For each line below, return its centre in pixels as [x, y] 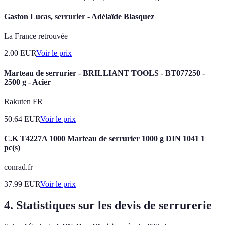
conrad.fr [18, 167]
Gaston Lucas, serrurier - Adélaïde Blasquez [79, 17]
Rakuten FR [23, 101]
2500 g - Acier [27, 82]
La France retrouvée [36, 36]
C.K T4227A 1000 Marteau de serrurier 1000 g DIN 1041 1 [104, 139]
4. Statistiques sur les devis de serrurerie [108, 206]
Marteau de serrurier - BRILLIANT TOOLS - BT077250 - [104, 73]
